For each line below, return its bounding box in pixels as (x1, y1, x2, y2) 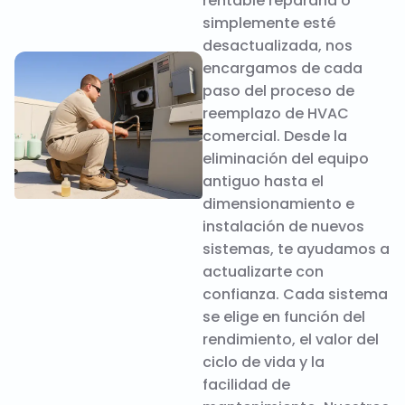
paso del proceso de (202, 80, 354, 102)
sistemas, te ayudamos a (202, 239, 390, 260)
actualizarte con (202, 261, 324, 283)
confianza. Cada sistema (202, 284, 388, 306)
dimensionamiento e (202, 193, 354, 215)
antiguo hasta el (202, 171, 324, 193)
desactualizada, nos (202, 35, 353, 57)
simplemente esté (202, 13, 335, 34)
